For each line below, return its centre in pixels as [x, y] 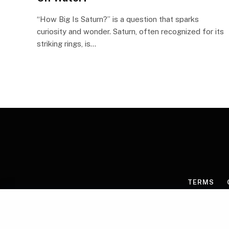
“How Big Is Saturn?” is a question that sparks [118, 19]
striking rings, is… [66, 43]
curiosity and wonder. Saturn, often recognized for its [130, 31]
